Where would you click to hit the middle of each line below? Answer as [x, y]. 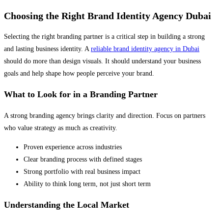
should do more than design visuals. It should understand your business [102, 61]
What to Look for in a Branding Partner [81, 95]
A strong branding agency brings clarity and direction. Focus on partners [105, 116]
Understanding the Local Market [67, 205]
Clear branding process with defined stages [83, 160]
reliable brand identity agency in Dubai [145, 49]
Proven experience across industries [73, 147]
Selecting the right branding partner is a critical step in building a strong [104, 37]
